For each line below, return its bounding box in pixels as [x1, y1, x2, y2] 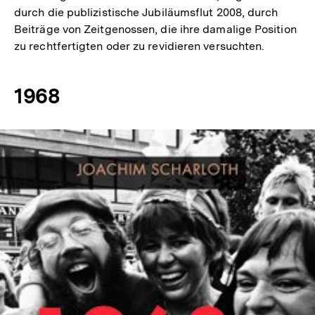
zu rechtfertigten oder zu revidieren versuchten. [14, 39, 264, 53]
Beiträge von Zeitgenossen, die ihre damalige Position [14, 22, 297, 36]
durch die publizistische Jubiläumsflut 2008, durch [14, 6, 278, 19]
